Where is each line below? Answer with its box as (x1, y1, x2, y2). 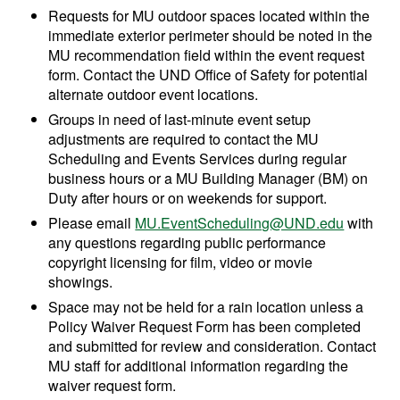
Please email (48, 212, 136, 234)
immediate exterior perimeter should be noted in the (48, 25, 373, 46)
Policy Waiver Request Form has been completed (48, 316, 362, 337)
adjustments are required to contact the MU (48, 129, 320, 150)
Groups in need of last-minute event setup (48, 109, 312, 130)
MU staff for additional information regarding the (48, 355, 349, 377)
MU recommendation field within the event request (48, 45, 365, 66)
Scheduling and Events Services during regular (48, 148, 347, 170)
